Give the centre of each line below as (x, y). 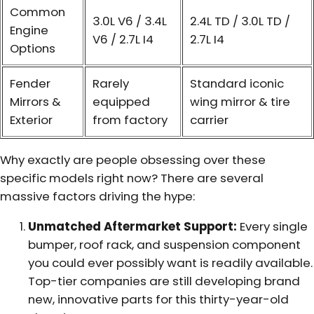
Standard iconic (237, 84)
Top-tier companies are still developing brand (164, 281)
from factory (130, 120)
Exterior (31, 120)
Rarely (111, 84)
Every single (272, 226)
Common (37, 12)
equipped (121, 102)
